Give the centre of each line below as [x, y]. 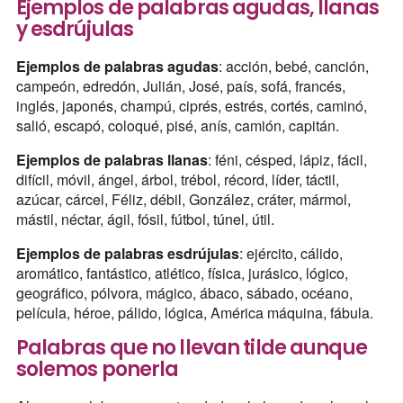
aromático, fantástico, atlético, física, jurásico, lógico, [182, 273]
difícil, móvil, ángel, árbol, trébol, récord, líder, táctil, [177, 179]
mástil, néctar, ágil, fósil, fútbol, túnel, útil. [145, 219]
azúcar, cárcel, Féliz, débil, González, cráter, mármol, [183, 199]
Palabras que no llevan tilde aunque [191, 347]
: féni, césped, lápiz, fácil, [287, 159]
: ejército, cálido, [291, 253]
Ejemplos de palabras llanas [112, 159]
